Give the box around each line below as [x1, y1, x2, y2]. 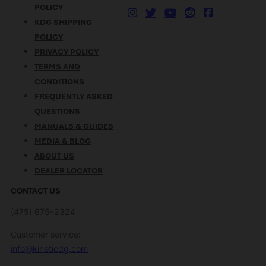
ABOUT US [34, 151, 75, 161]
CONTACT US [11, 186, 61, 197]
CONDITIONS [34, 77, 87, 87]
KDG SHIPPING [34, 17, 93, 28]
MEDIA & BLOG [34, 136, 91, 147]
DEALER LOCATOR [34, 166, 103, 176]
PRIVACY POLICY [34, 47, 99, 58]
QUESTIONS [34, 106, 81, 117]
